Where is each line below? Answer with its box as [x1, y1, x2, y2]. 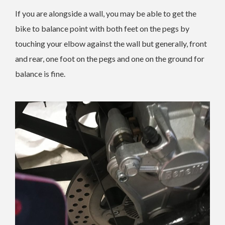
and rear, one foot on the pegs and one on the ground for [15, 54, 204, 64]
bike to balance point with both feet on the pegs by [15, 24, 189, 34]
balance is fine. [15, 69, 65, 79]
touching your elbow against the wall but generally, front [15, 39, 207, 49]
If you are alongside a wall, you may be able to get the [15, 9, 196, 19]
